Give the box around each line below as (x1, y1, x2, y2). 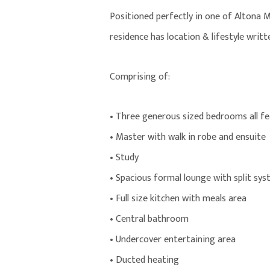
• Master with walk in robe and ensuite (110, 129, 266, 146)
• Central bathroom (110, 211, 189, 228)
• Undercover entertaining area (110, 231, 236, 248)
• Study (110, 149, 139, 166)
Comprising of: (110, 69, 170, 86)
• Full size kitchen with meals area (110, 190, 246, 207)
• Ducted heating (110, 252, 179, 269)
